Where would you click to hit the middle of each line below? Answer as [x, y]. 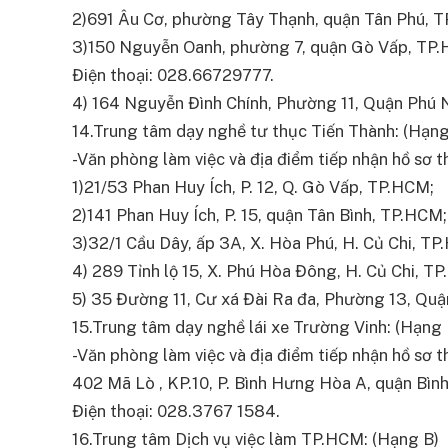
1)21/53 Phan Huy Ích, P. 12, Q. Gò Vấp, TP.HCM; [253, 187]
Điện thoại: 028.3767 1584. [176, 411]
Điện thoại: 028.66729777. [173, 75]
